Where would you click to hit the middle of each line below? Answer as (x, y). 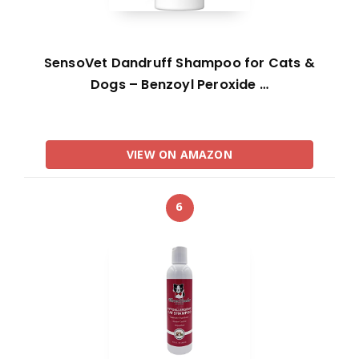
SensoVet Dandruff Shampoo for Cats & (179, 63)
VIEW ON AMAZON (179, 155)
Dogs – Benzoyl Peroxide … (179, 85)
